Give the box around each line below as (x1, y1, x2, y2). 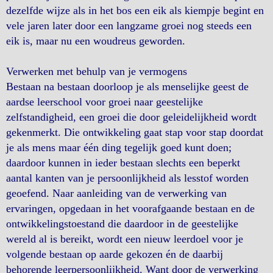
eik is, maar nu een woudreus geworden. (6, 35, 185, 47)
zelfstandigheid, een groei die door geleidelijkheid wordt (6, 111, 257, 123)
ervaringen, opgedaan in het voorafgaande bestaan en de (6, 202, 255, 214)
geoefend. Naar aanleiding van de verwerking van (6, 187, 227, 199)
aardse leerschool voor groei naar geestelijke (6, 96, 203, 108)
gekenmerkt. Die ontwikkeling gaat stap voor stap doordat (6, 126, 263, 138)
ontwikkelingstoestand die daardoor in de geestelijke (6, 218, 238, 230)
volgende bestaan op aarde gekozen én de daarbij (6, 248, 223, 260)
